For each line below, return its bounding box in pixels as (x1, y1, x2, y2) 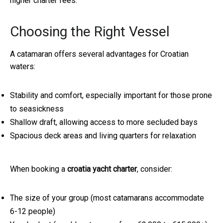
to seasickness (10, 104, 64, 114)
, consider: (137, 164, 172, 174)
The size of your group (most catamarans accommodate (10, 193, 204, 203)
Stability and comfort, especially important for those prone (10, 91, 212, 101)
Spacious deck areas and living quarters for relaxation (10, 131, 196, 141)
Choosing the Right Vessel (10, 23, 170, 40)
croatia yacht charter (67, 164, 137, 174)
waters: (10, 62, 35, 72)
